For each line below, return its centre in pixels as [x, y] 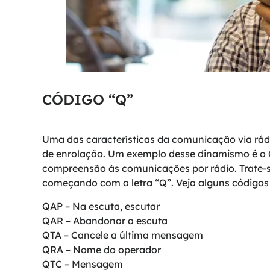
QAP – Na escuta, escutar [101, 206]
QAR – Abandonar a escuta [105, 220]
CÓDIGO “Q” [88, 100]
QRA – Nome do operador [102, 249]
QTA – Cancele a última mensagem [123, 235]
